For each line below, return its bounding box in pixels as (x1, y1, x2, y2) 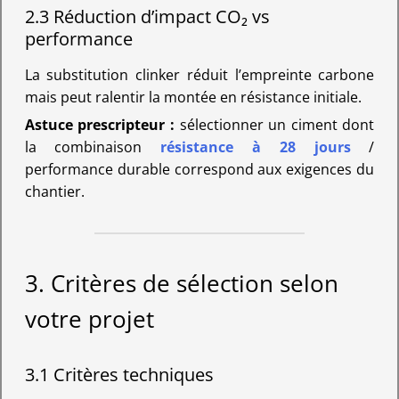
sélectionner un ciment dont (174, 115, 375, 135)
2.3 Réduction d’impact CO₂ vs (24, 4, 270, 28)
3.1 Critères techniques (24, 362, 214, 387)
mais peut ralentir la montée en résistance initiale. (24, 86, 362, 107)
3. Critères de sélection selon (24, 268, 338, 300)
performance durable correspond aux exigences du (24, 159, 375, 180)
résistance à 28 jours (160, 137, 351, 158)
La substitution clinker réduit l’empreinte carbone (24, 64, 375, 85)
